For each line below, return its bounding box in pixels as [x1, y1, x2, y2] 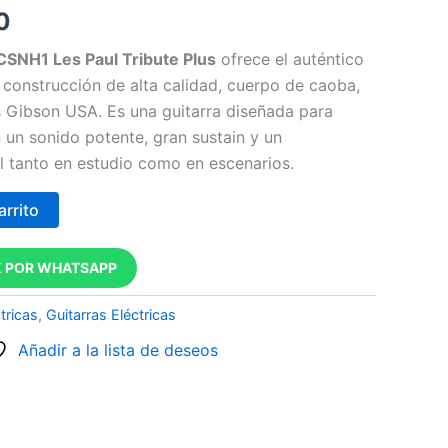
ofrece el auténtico [216, 48, 364, 69]
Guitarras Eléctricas [46, 305, 176, 323]
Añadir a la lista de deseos [17, 340, 218, 361]
